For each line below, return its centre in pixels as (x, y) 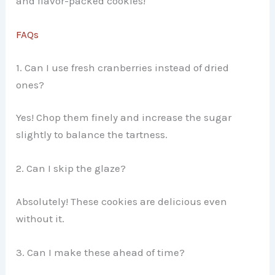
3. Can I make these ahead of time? (101, 252)
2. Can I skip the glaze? (71, 168)
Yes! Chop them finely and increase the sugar (124, 118)
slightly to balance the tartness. (92, 135)
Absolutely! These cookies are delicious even (122, 201)
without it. (41, 218)
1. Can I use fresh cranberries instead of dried (123, 67)
